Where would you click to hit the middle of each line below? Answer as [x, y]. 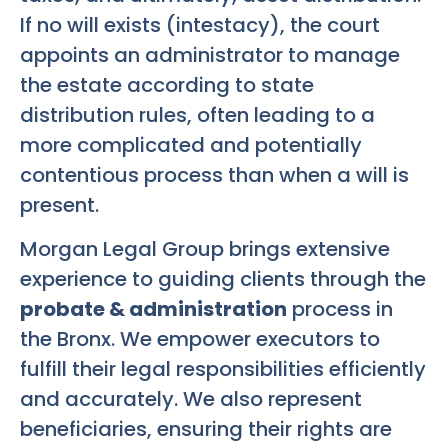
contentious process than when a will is [214, 174]
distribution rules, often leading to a [197, 114]
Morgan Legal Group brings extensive [205, 249]
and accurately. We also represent [191, 399]
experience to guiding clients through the [223, 279]
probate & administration [153, 309]
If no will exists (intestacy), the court [200, 24]
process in [340, 309]
